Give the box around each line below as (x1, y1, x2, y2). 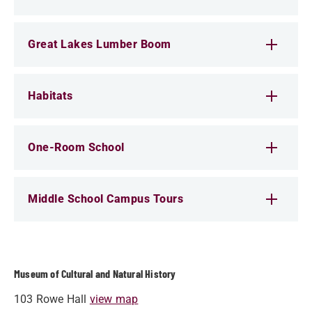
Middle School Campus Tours (28, 192, 183, 205)
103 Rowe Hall (14, 292, 90, 306)
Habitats (28, 89, 72, 102)
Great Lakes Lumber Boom (28, 38, 171, 51)
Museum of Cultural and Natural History (14, 267, 176, 280)
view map (89, 292, 139, 306)
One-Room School (28, 141, 125, 154)
